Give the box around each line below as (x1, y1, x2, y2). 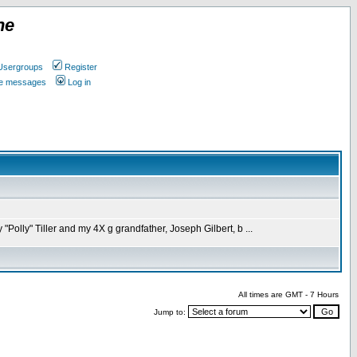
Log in (68, 77, 91, 87)
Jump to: (154, 308, 188, 316)
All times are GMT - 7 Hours (238, 290, 339, 299)
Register (64, 62, 97, 72)
